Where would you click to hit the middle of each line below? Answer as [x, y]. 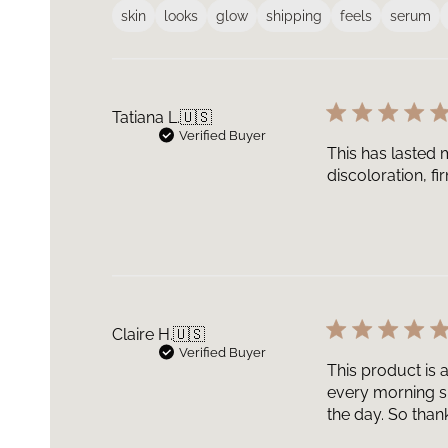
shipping [294, 15]
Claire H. [143, 334]
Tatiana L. [146, 117]
